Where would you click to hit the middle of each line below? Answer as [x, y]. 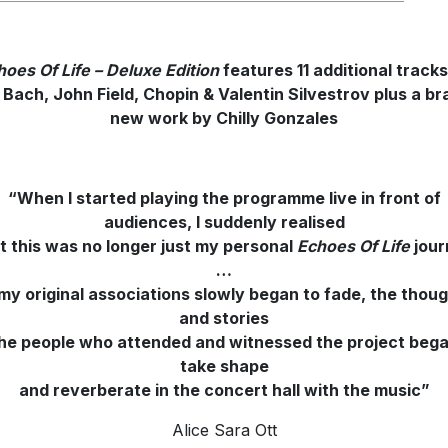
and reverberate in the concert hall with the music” [224, 389]
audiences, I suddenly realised [224, 221]
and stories [224, 317]
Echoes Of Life [353, 245]
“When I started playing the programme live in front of [224, 197]
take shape [224, 365]
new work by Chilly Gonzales [224, 117]
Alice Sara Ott [224, 429]
